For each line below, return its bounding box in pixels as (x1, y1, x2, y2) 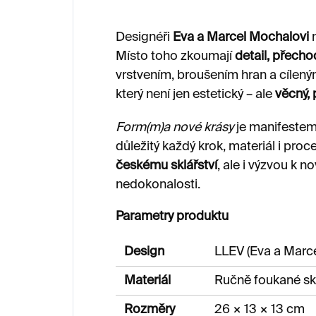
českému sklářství (116, 159, 217, 172)
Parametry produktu (116, 209, 229, 223)
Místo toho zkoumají (116, 49, 235, 63)
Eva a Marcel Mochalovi (173, 30, 309, 44)
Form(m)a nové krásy (116, 121, 233, 134)
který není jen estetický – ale (116, 87, 275, 101)
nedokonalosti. (116, 178, 200, 191)
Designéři (116, 30, 173, 44)
